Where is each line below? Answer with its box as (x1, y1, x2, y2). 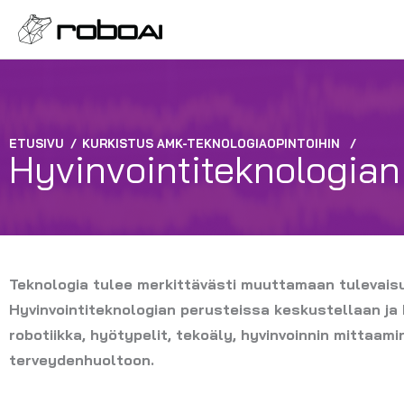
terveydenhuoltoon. (9, 351, 154, 369)
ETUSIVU (9, 136, 64, 151)
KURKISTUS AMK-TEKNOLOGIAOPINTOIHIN (82, 136, 340, 151)
